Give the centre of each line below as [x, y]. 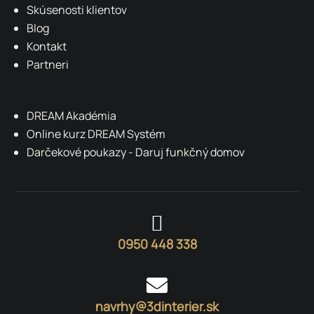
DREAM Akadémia [72, 115]
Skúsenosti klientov [77, 9]
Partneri [48, 64]
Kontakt [47, 46]
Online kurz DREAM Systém [96, 134]
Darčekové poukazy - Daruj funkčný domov [136, 152]
